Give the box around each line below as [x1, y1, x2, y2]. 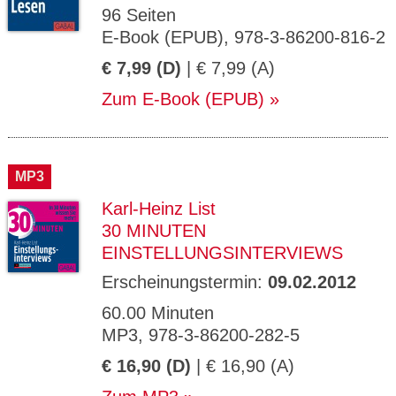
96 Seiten [102, 5, 176, 25]
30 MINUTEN [102, 221, 206, 240]
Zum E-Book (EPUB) [102, 89, 264, 109]
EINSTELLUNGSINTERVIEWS [102, 243, 343, 263]
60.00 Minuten [102, 303, 214, 323]
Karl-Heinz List [102, 199, 216, 218]
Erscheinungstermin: [102, 272, 268, 292]
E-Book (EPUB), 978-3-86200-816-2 [102, 27, 385, 47]
